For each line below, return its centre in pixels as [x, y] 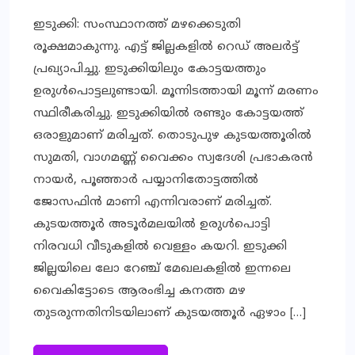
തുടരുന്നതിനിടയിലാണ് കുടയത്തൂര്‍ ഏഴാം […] [170, 314]
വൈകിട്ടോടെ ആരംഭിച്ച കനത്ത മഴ [139, 292]
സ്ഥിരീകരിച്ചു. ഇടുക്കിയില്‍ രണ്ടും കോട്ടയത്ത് [168, 114]
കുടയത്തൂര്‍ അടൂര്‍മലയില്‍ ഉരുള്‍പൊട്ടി [152, 225]
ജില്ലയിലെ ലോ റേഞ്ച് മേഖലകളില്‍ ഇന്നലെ [162, 269]
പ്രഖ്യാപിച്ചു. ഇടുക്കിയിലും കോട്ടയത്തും [150, 70]
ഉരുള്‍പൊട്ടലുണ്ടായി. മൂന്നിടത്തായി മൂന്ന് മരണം [176, 92]
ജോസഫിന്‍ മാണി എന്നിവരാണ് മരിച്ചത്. [153, 203]
